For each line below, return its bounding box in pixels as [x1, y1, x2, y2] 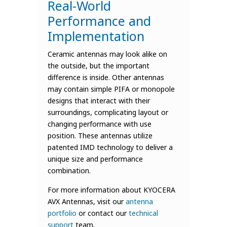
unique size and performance [48, 154, 143, 164]
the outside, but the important [48, 61, 149, 70]
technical [129, 208, 158, 218]
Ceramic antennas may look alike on [48, 49, 167, 59]
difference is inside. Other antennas [48, 72, 164, 82]
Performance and [48, 12, 151, 29]
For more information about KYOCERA [48, 185, 175, 195]
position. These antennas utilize [48, 131, 153, 140]
